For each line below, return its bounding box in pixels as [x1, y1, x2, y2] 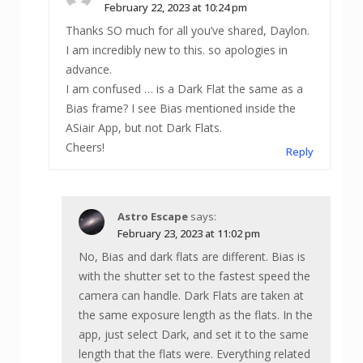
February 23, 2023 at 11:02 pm [117, 226, 260, 241]
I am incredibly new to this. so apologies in [66, 42, 288, 58]
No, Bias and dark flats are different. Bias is [79, 249, 305, 265]
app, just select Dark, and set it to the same [79, 327, 309, 343]
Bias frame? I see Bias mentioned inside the [66, 100, 296, 117]
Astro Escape [117, 209, 188, 224]
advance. [66, 62, 112, 78]
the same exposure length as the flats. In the [79, 307, 313, 323]
